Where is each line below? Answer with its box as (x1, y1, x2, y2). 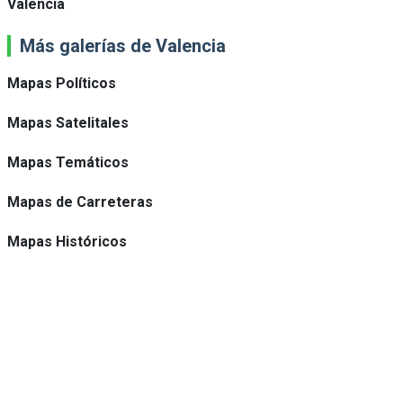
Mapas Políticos (7, 75, 116, 92)
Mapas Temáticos (7, 154, 129, 171)
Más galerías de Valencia (20, 35, 226, 57)
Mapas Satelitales (7, 114, 129, 131)
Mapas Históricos (7, 233, 127, 250)
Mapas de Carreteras (7, 193, 153, 210)
